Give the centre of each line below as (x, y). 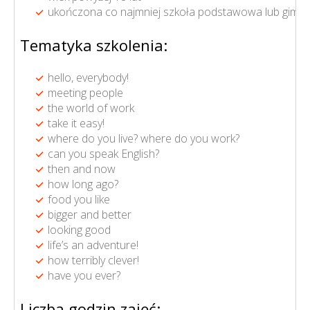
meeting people (85, 92)
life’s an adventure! (93, 245)
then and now (82, 168)
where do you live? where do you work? (144, 138)
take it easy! (76, 123)
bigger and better (90, 214)
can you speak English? (103, 153)
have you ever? (84, 275)
